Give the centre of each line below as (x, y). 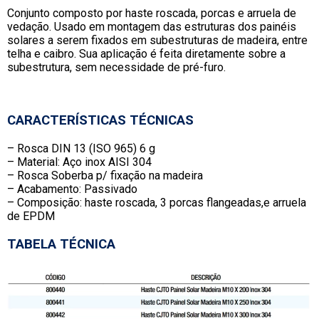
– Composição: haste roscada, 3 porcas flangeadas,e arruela (157, 203)
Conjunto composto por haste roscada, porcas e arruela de (152, 13)
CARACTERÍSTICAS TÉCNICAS (100, 121)
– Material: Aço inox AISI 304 (79, 162)
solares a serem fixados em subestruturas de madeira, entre (157, 40)
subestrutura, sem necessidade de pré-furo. (116, 67)
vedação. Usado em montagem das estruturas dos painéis (152, 26)
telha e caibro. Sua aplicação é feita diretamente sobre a (146, 53)
